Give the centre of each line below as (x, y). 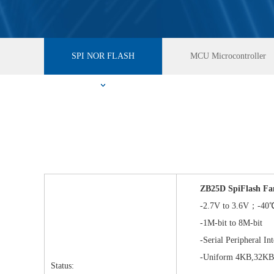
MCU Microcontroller (228, 56)
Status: (62, 266)
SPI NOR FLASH (103, 56)
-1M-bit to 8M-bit (223, 223)
